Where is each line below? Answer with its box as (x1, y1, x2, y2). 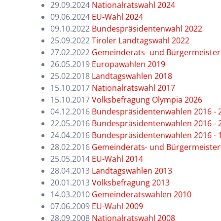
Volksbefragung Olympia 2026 (92, 94, 202, 105)
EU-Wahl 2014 (92, 153, 143, 164)
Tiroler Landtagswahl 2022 (92, 35, 189, 46)
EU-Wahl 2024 (92, 11, 143, 22)
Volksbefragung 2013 (92, 177, 170, 188)
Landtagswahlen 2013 (92, 165, 172, 176)
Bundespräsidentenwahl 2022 (92, 23, 202, 34)
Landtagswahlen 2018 (92, 71, 172, 81)
